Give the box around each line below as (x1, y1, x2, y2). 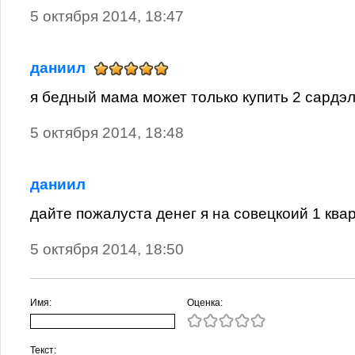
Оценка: (187, 297, 223, 308)
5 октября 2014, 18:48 (30, 124, 184, 141)
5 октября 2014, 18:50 (30, 241, 184, 258)
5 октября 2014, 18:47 (30, 8, 184, 25)
